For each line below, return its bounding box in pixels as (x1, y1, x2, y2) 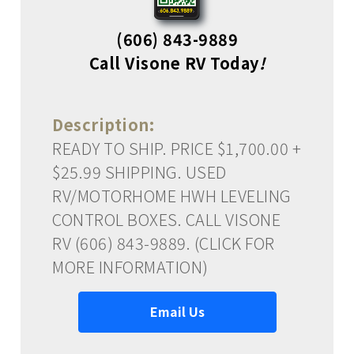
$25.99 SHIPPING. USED (52, 160, 227, 183)
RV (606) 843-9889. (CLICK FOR (52, 231, 275, 254)
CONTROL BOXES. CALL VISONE (52, 207, 281, 231)
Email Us (149, 301, 205, 321)
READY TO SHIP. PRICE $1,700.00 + (52, 136, 301, 160)
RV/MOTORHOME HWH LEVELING (52, 183, 292, 207)
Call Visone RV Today (88, 51, 259, 74)
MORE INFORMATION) (52, 254, 209, 278)
